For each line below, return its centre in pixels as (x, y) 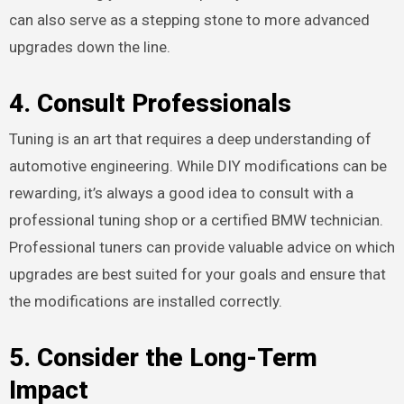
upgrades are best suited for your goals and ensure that (197, 275)
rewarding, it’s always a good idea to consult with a (181, 193)
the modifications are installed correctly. (145, 302)
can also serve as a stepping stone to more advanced (189, 20)
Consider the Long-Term (177, 358)
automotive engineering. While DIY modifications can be (197, 166)
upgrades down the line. (89, 47)
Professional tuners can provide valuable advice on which (202, 248)
